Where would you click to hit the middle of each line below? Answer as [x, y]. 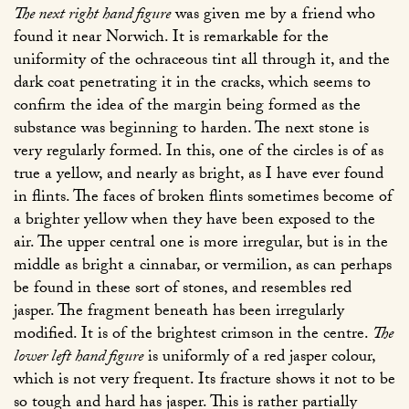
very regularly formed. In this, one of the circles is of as [199, 153]
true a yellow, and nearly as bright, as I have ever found [199, 176]
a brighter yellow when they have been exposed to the [194, 222]
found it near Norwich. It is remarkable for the [171, 39]
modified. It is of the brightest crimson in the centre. [193, 336]
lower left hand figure [79, 359]
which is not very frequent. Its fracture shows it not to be [204, 382]
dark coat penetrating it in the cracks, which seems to [192, 85]
